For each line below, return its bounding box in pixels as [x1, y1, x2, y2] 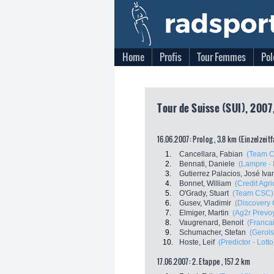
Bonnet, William [179, 179, 231, 188]
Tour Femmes [197, 50, 246, 64]
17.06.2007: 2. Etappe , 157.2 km [157, 256, 251, 267]
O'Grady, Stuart [179, 189, 229, 198]
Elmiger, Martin [179, 209, 229, 217]
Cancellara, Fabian [179, 150, 243, 158]
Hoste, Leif [179, 238, 215, 246]
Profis [160, 50, 182, 64]
